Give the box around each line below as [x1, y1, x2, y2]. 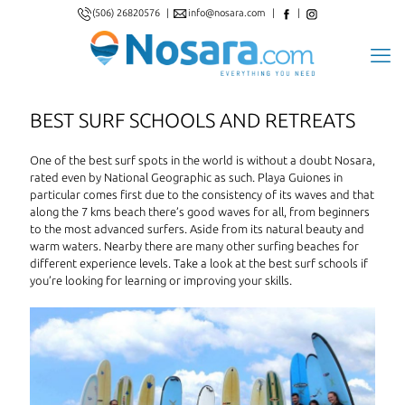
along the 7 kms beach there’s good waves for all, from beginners [30, 204, 370, 218]
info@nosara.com [188, 7, 268, 19]
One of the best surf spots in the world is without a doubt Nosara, [30, 153, 375, 166]
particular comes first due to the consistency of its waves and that [30, 187, 374, 201]
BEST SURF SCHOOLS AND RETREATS [30, 108, 355, 131]
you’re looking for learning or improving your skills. [30, 273, 292, 287]
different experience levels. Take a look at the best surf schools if [30, 256, 368, 269]
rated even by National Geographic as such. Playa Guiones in [30, 170, 343, 184]
